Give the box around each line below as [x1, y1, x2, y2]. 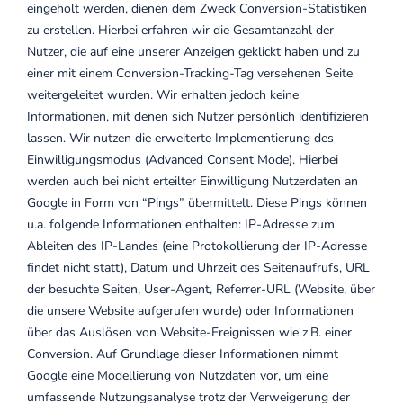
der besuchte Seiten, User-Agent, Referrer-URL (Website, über [27, 281, 375, 298]
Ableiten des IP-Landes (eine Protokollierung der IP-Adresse [27, 237, 367, 255]
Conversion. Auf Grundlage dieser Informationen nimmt [27, 345, 338, 363]
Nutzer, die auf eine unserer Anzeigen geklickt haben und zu [27, 43, 360, 60]
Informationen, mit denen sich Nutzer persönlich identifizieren [27, 108, 369, 125]
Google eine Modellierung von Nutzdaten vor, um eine [27, 367, 328, 384]
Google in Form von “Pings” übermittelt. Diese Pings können [27, 194, 367, 211]
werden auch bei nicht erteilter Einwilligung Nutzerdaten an [27, 173, 358, 190]
